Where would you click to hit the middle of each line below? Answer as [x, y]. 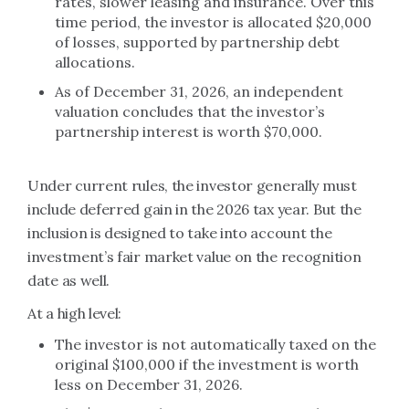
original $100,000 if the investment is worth [207, 364]
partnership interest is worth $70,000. [189, 131]
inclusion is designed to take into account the [180, 233]
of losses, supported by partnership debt [197, 42]
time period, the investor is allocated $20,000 [213, 22]
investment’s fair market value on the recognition [194, 257]
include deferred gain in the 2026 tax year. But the [194, 209]
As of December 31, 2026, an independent [199, 91]
